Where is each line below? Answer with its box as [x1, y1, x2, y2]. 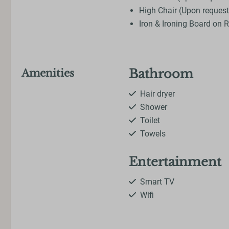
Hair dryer [140, 89, 175, 99]
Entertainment [129, 154, 221, 170]
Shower [140, 102, 167, 112]
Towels [140, 129, 166, 139]
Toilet [140, 116, 160, 126]
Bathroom [129, 66, 193, 82]
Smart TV [140, 177, 174, 187]
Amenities [21, 67, 74, 80]
